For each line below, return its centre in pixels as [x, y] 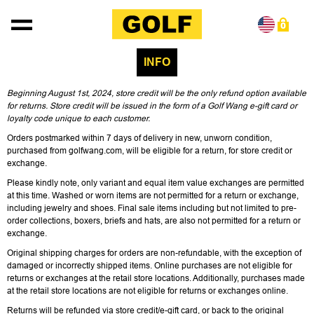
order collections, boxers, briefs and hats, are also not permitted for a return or [154, 221]
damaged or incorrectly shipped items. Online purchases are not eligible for [150, 266]
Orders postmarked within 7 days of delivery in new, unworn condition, [139, 138]
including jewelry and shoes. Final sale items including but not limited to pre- [152, 208]
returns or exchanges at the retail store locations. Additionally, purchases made [156, 278]
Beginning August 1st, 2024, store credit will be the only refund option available [157, 93]
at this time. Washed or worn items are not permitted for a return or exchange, [153, 196]
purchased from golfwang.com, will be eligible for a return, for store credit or [150, 151]
